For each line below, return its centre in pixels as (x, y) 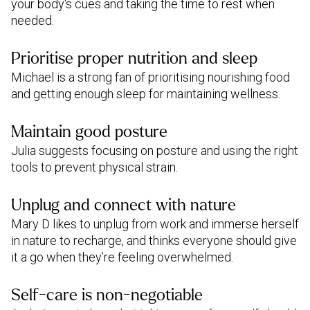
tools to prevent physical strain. (94, 167)
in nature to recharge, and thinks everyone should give (154, 240)
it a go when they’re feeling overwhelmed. (122, 257)
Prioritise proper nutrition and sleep (134, 58)
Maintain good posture (89, 132)
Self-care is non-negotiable (107, 295)
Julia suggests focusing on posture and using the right (155, 151)
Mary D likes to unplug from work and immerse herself (155, 224)
